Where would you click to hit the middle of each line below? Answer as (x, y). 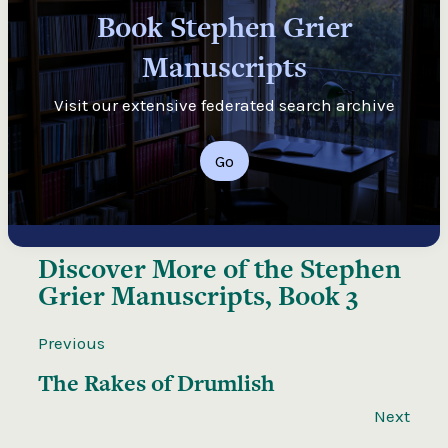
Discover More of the (169, 268)
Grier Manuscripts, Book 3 (198, 295)
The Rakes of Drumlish (156, 383)
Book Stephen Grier (224, 27)
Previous (71, 343)
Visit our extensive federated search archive (224, 105)
